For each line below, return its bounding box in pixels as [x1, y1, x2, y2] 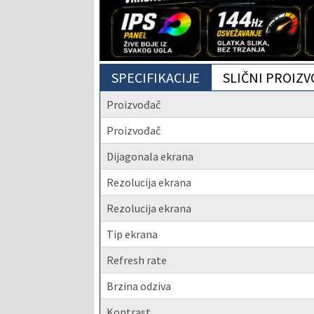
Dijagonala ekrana [107, 149, 194, 163]
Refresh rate [107, 252, 168, 267]
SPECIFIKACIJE [111, 68, 200, 86]
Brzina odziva [107, 278, 172, 293]
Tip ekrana [107, 226, 158, 241]
